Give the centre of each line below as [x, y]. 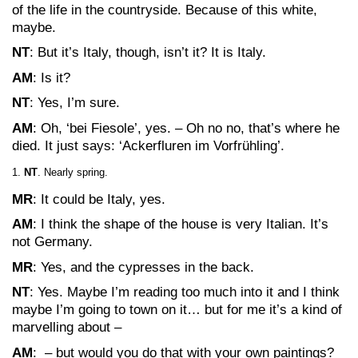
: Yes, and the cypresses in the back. [143, 267]
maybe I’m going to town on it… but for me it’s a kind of [177, 310]
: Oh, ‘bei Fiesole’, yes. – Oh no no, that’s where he [186, 128]
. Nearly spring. [73, 172]
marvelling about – [67, 327]
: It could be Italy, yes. [99, 199]
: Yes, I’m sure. [75, 103]
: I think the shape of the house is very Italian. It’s [181, 224]
